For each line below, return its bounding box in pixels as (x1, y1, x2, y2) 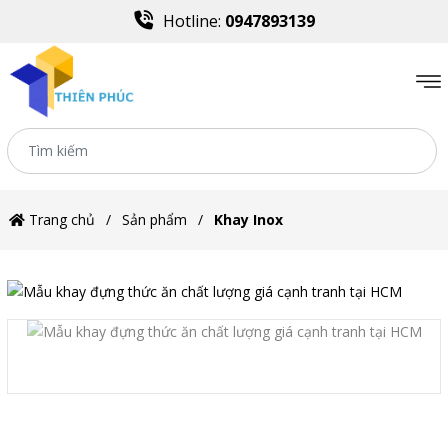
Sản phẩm (122, 210, 187, 230)
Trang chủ (25, 210, 95, 230)
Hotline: (162, 10, 225, 32)
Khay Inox (214, 210, 283, 230)
